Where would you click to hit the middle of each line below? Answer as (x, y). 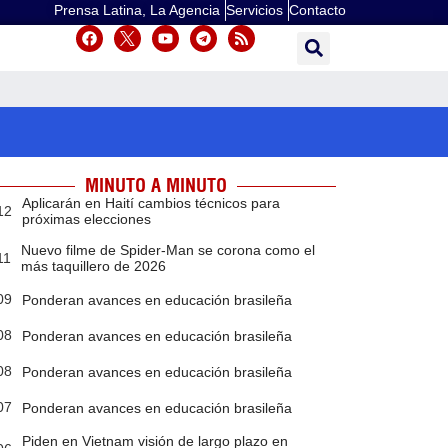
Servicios (254, 10)
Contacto (317, 10)
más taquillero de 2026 (93, 266)
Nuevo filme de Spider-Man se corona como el (167, 250)
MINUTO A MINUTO (155, 186)
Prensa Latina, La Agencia (137, 10)
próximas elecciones (86, 219)
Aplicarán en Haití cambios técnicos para (150, 203)
